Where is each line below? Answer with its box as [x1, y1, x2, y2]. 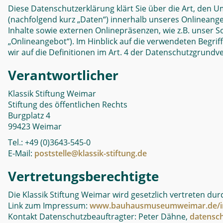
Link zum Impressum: [8, 200, 90, 211]
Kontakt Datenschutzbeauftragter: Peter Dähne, [8, 211, 190, 222]
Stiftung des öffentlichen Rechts [8, 99, 127, 110]
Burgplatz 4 [8, 110, 50, 121]
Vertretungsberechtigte [8, 167, 159, 185]
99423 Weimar [8, 121, 62, 132]
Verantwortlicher [8, 66, 118, 84]
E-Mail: [8, 148, 34, 159]
